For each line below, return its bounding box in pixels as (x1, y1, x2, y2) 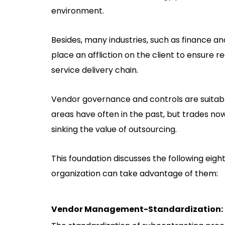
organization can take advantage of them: (51, 168, 218, 180)
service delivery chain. (51, 64, 138, 76)
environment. (51, 5, 104, 17)
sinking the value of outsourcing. (51, 124, 177, 136)
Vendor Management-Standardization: (51, 203, 223, 215)
